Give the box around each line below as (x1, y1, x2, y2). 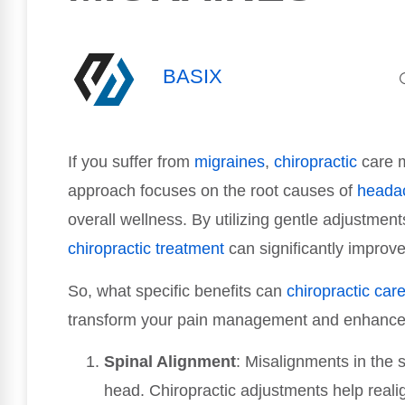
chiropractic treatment (68, 240, 224, 259)
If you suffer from (68, 153, 194, 172)
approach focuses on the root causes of (68, 182, 357, 201)
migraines (194, 153, 265, 172)
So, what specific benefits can (68, 281, 287, 300)
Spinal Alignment (104, 353, 236, 372)
